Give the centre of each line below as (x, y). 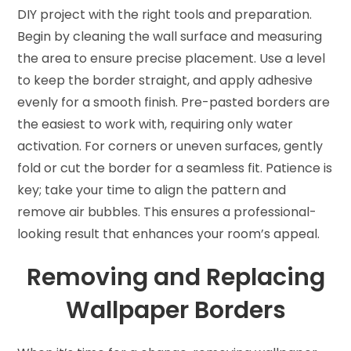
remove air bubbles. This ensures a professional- (167, 212)
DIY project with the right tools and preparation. (165, 15)
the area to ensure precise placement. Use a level (172, 59)
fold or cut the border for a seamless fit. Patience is (175, 168)
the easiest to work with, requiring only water (156, 125)
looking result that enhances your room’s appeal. (169, 234)
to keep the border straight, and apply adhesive (165, 81)
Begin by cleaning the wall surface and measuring (170, 37)
